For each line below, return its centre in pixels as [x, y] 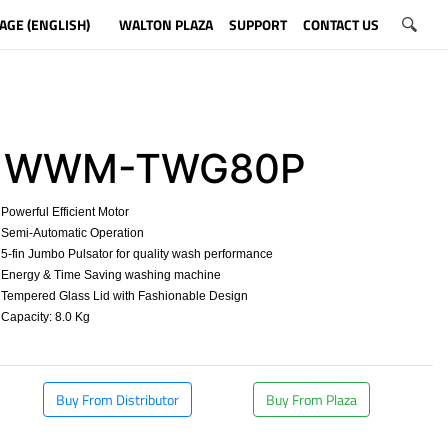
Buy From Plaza [311, 399]
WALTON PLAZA [165, 24]
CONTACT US [340, 24]
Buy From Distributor [117, 399]
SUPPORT [257, 24]
